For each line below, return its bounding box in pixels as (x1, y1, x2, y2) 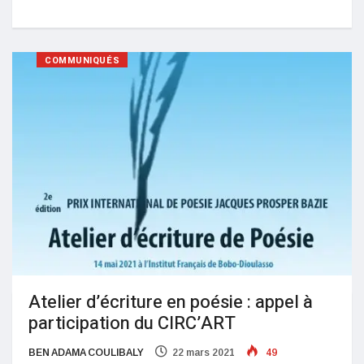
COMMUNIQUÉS (45, 53, 120, 67)
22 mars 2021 (172, 347, 235, 359)
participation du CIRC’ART (28, 310, 236, 337)
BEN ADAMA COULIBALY (28, 347, 144, 359)
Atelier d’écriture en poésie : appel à (28, 289, 313, 316)
